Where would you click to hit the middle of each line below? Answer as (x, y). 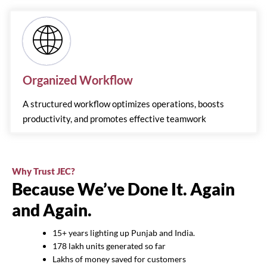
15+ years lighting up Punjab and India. (124, 233)
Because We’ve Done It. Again (123, 189)
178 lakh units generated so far (109, 246)
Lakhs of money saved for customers (119, 259)
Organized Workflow (78, 80)
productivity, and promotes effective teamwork (114, 119)
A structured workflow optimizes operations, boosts (123, 104)
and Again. (52, 210)
